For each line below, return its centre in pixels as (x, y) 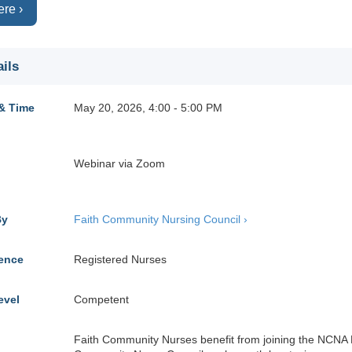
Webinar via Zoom (119, 163)
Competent (101, 299)
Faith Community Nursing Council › (161, 219)
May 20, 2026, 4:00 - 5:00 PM (148, 108)
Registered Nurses (120, 259)
